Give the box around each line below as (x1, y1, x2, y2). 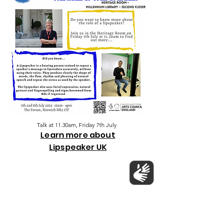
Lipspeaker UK (49, 142, 107, 153)
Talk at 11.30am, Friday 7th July (37, 121, 117, 128)
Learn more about (40, 129, 115, 141)
